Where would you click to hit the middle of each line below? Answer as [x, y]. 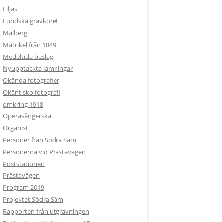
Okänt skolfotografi [32, 92]
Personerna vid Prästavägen [44, 152]
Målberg [15, 33]
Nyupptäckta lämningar [38, 68]
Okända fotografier [31, 80]
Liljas [10, 9]
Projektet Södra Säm [33, 199]
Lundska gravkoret [31, 21]
